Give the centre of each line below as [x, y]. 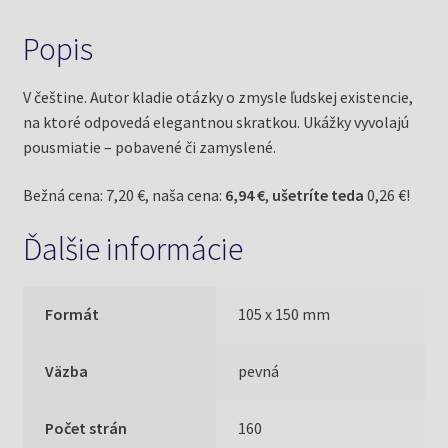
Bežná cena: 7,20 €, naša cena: [123, 194]
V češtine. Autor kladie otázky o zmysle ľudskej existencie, [217, 96]
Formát [72, 313]
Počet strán [86, 427]
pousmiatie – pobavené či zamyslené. [149, 146]
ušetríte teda [317, 194]
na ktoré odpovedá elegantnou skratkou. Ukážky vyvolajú [215, 121]
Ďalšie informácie [132, 249]
